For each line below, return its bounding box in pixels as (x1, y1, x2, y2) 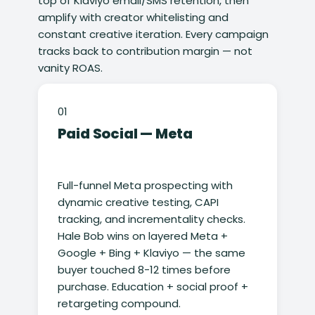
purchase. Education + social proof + (57, 279, 248, 295)
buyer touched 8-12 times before (57, 262, 231, 278)
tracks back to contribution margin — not (37, 44, 252, 59)
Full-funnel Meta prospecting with (57, 178, 233, 193)
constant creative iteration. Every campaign (37, 27, 269, 42)
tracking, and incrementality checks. (57, 212, 245, 227)
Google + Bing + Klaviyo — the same (57, 245, 245, 261)
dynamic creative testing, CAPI (57, 195, 219, 210)
